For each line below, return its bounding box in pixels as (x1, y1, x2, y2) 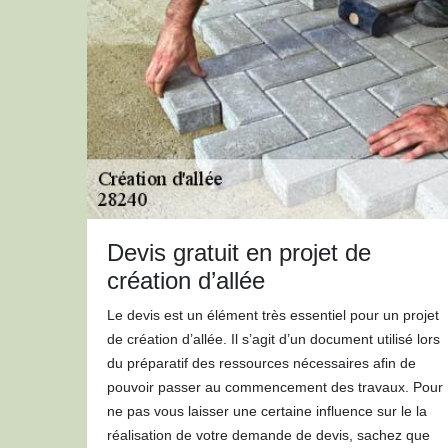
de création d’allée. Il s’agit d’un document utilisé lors (107, 331, 440, 347)
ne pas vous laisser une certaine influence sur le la (107, 403, 427, 419)
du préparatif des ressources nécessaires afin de (107, 355, 416, 371)
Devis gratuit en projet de (107, 239, 371, 266)
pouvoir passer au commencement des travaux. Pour (107, 379, 443, 395)
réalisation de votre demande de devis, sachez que (107, 427, 430, 443)
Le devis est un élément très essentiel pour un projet (107, 307, 439, 323)
